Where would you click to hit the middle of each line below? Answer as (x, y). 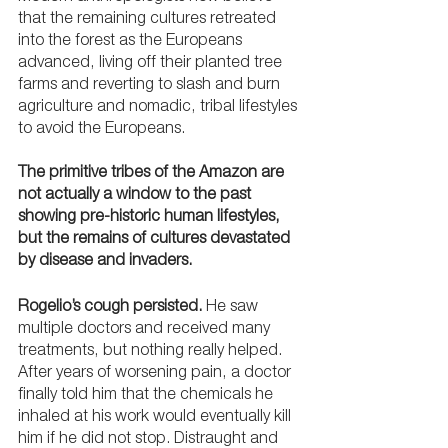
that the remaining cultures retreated (149, 20)
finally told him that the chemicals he (147, 396)
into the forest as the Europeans (132, 42)
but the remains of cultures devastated (156, 240)
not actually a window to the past (136, 196)
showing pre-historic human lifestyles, (151, 218)
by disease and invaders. (105, 262)
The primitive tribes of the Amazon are (153, 174)
